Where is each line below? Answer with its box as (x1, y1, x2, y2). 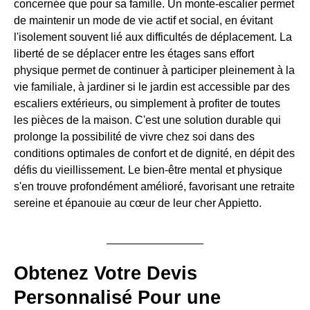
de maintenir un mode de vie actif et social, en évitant (14, 15, 273, 27)
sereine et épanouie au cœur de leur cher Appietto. (14, 197, 262, 210)
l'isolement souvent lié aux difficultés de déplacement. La (14, 31, 292, 44)
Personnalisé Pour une (14, 287, 221, 309)
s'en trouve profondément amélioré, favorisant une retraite (14, 181, 295, 193)
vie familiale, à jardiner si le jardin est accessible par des (14, 81, 290, 93)
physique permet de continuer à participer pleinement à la (14, 64, 295, 77)
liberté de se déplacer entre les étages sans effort (14, 48, 254, 60)
